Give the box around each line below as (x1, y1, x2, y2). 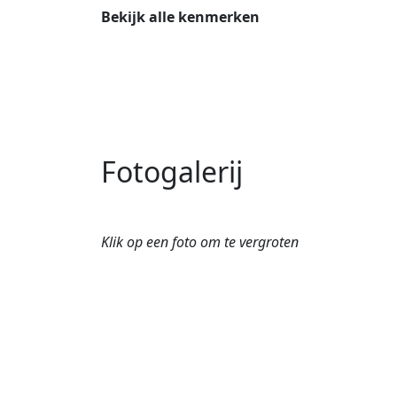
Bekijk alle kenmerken (101, 7, 260, 27)
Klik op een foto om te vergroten (101, 232, 299, 253)
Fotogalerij (101, 152, 243, 191)
